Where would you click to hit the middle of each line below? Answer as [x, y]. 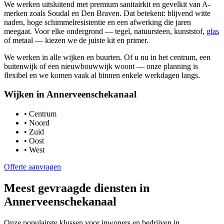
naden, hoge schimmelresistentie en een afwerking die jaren [97, 22]
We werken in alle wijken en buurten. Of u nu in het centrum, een [107, 57]
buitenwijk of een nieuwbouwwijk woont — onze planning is [101, 66]
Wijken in [25, 94]
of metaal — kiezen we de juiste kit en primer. [76, 40]
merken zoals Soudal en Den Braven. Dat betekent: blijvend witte [107, 13]
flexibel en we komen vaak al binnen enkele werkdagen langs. [102, 75]
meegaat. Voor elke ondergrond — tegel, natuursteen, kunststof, [105, 31]
